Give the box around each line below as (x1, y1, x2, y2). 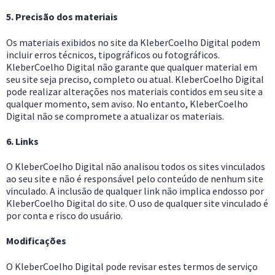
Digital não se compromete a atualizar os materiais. (6, 109, 224, 122)
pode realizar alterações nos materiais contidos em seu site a (6, 85, 263, 98)
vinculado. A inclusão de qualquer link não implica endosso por (6, 185, 264, 198)
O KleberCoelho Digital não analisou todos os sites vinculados (6, 160, 265, 173)
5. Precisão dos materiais (6, 10, 118, 23)
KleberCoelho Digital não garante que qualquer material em (6, 60, 257, 73)
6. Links (6, 134, 39, 147)
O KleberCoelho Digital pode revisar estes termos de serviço (6, 260, 258, 273)
